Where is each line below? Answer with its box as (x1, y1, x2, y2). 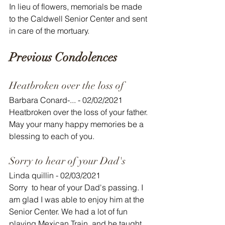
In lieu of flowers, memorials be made (9, 2, 144, 12)
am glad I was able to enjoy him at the (9, 194, 148, 204)
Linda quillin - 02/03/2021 (9, 170, 100, 180)
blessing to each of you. (9, 131, 94, 141)
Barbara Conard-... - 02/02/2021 (9, 95, 123, 105)
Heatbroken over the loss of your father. (9, 107, 150, 117)
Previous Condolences (9, 50, 117, 65)
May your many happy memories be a (9, 119, 146, 129)
